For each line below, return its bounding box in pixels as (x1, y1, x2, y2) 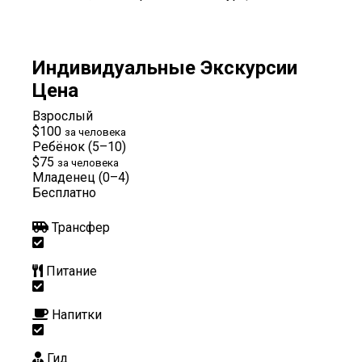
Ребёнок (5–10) (32, 138, 126, 154)
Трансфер (52, 219, 110, 235)
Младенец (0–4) (32, 169, 129, 185)
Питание (46, 263, 97, 279)
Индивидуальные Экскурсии (32, 56, 297, 79)
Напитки (52, 306, 102, 322)
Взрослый (32, 107, 93, 124)
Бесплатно (32, 184, 96, 200)
